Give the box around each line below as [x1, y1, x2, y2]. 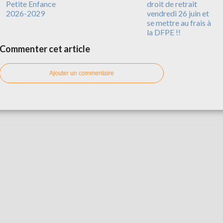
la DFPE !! [147, 27, 181, 37]
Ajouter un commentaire [49, 69, 114, 77]
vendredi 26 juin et [147, 8, 209, 18]
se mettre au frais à [147, 17, 211, 27]
